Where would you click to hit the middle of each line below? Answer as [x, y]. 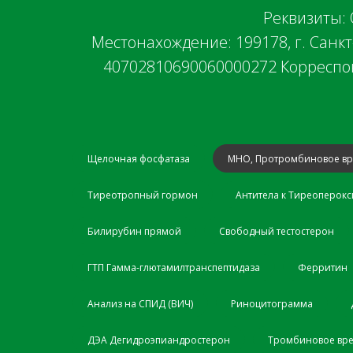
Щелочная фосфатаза [139, 158]
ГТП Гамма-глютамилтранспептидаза [174, 267]
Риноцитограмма [272, 303]
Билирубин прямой [134, 231]
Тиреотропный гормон [143, 195]
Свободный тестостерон [277, 231]
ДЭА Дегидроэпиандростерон [159, 340]
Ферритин [323, 267]
